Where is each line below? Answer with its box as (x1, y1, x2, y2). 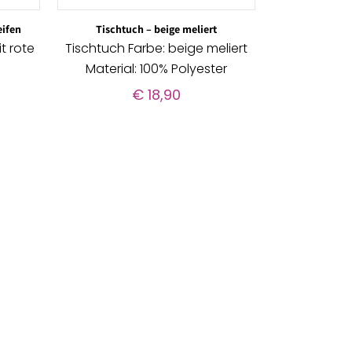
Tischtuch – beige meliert (95, 22, 217, 37)
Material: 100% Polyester (85, 60, 227, 79)
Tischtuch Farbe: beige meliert (64, 39, 247, 58)
